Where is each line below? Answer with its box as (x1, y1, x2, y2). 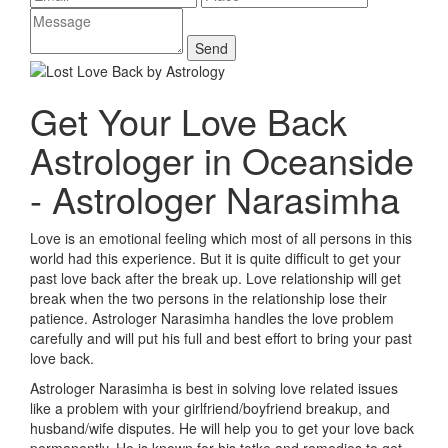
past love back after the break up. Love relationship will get (30, 268, 401, 288)
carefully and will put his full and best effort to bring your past (30, 328, 412, 348)
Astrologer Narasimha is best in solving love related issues (30, 378, 398, 398)
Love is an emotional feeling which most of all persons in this (30, 228, 412, 248)
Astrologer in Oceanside (30, 134, 414, 185)
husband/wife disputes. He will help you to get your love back (30, 418, 414, 438)
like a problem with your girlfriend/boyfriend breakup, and (30, 398, 390, 418)
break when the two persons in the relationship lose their (30, 288, 387, 308)
